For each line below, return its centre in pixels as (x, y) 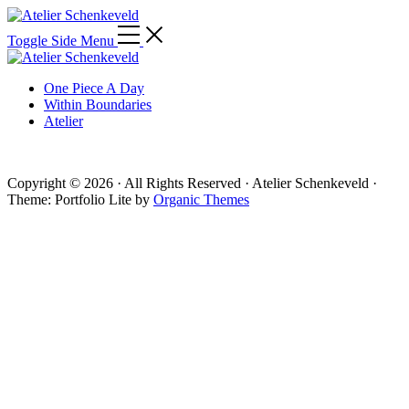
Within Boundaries (98, 105)
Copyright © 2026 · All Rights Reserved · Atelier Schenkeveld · (192, 183)
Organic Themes (201, 199)
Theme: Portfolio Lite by (80, 199)
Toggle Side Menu (61, 41)
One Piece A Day (94, 88)
